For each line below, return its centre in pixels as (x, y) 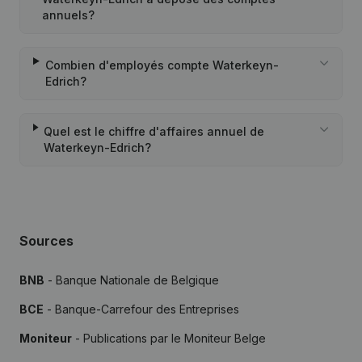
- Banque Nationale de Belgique (132, 280)
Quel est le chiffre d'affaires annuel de (154, 131)
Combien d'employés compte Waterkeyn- (162, 65)
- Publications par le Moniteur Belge (169, 338)
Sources (46, 241)
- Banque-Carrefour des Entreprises (141, 309)
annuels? (68, 15)
